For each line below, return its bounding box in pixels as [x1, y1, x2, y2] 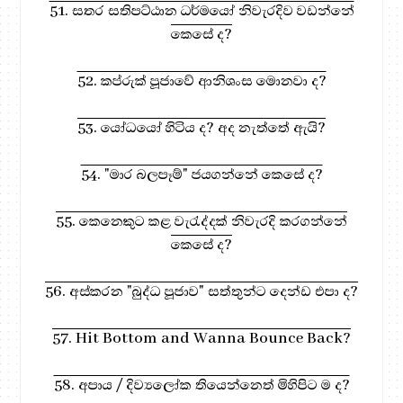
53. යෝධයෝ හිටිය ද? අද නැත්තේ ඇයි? [77, 117, 326, 138]
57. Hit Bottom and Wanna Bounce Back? [52, 327, 351, 348]
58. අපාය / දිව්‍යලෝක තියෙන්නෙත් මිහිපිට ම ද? [53, 374, 350, 395]
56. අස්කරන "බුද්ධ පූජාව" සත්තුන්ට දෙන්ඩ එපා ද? [45, 281, 358, 301]
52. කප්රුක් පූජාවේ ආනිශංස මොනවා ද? [76, 70, 327, 91]
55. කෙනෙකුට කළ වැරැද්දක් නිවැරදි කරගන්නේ [56, 210, 347, 231]
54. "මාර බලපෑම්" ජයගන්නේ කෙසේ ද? [80, 164, 323, 184]
